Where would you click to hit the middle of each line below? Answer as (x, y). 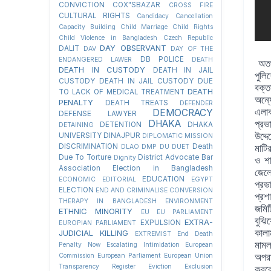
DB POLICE (162, 59)
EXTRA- (199, 222)
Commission (77, 255)
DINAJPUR (122, 135)
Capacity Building (87, 27)
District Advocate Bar (176, 157)
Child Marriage (144, 27)
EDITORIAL (119, 179)
